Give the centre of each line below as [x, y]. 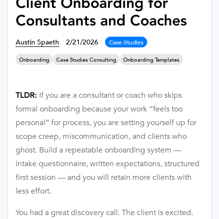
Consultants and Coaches [101, 21]
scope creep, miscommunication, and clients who [101, 136]
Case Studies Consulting [86, 60]
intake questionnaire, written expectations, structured [108, 164]
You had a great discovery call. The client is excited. [104, 213]
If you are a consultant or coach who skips [109, 95]
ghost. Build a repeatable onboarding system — [99, 150]
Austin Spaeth [37, 42]
